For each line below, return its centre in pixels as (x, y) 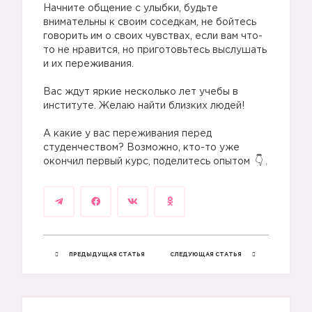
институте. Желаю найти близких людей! (144, 106)
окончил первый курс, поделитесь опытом (148, 162)
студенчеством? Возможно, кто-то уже (141, 148)
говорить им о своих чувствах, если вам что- (153, 36)
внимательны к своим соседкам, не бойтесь (150, 22)
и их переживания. (88, 64)
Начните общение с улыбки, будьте (131, 8)
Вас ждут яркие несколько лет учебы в (141, 92)
